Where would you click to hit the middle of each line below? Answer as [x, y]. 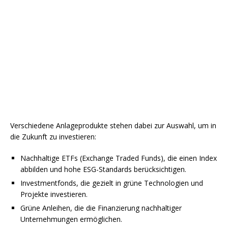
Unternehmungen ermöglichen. [71, 219]
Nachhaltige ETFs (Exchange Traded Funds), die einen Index [119, 158]
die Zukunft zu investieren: [53, 137]
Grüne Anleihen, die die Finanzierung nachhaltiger [101, 208]
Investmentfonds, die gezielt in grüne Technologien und [112, 183]
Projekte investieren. [54, 194]
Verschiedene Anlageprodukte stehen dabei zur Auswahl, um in [113, 126]
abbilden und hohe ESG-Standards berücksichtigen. [103, 169]
